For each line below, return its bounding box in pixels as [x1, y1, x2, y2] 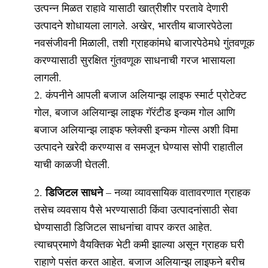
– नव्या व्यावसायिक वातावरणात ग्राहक [103, 184, 250, 199]
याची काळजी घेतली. [34, 156, 110, 171]
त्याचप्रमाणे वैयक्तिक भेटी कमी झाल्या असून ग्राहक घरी [34, 236, 244, 251]
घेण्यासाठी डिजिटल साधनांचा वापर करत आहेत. [34, 219, 212, 234]
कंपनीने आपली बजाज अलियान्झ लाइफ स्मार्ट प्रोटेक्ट [45, 87, 246, 102]
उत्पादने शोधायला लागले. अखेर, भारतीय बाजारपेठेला [34, 17, 232, 32]
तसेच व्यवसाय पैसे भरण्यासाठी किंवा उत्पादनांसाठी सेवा [34, 202, 237, 217]
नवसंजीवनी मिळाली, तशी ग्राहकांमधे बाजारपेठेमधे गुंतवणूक [34, 35, 254, 50]
